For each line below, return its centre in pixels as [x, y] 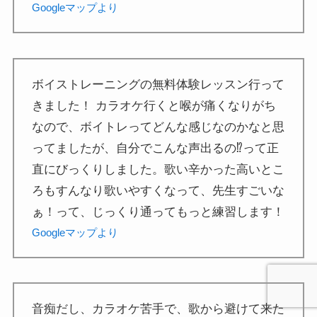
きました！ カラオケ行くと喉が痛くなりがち [154, 105]
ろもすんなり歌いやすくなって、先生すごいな [158, 190]
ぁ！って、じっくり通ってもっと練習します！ [158, 212]
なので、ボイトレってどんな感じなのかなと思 [158, 127]
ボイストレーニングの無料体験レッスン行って [158, 84]
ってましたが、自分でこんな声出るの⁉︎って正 [156, 148]
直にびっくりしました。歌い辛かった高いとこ [158, 169]
